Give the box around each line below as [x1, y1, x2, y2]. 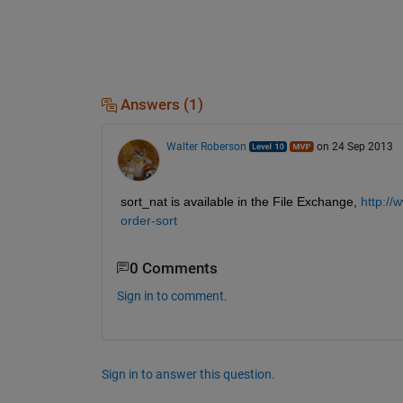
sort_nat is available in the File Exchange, [120, 193, 357, 209]
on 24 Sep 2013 [316, 139, 393, 153]
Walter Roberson [166, 139, 246, 153]
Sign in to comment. [116, 289, 228, 304]
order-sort [120, 212, 177, 228]
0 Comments [129, 259, 218, 277]
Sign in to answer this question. [101, 367, 275, 382]
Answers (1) [116, 95, 203, 113]
